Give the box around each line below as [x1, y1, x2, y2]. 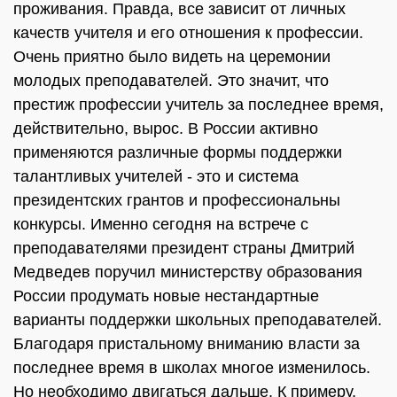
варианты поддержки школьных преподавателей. [13, 311, 382, 329]
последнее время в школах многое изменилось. [13, 359, 370, 377]
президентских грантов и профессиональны [13, 191, 340, 209]
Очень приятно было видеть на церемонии [13, 48, 331, 66]
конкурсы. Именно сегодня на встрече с [13, 215, 308, 233]
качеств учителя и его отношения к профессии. [13, 24, 363, 42]
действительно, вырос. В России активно [13, 120, 318, 137]
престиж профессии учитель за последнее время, [13, 96, 384, 113]
